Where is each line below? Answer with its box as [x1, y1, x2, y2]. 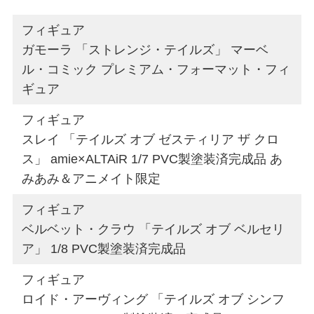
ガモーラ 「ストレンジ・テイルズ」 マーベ [22, 42, 269, 57]
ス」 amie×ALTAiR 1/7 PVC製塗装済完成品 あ [22, 151, 283, 166]
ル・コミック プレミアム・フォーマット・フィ [22, 62, 291, 76]
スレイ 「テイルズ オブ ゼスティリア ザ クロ [22, 132, 280, 146]
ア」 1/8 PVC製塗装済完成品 [22, 241, 186, 256]
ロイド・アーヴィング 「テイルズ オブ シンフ [22, 292, 285, 306]
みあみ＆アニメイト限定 [22, 171, 161, 186]
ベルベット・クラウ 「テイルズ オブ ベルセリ [22, 221, 285, 236]
